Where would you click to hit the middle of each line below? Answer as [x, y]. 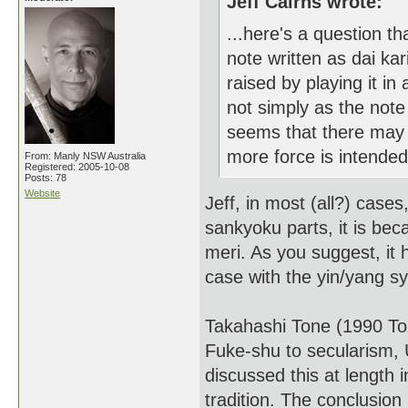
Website [42, 193]
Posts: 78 [46, 178]
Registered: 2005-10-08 [77, 167]
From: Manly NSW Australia [85, 156]
